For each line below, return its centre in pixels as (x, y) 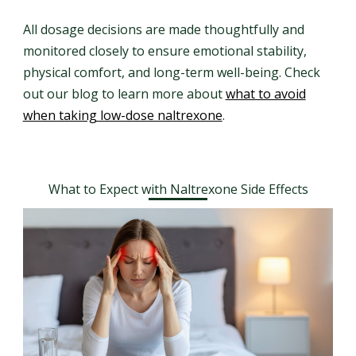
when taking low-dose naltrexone (122, 115)
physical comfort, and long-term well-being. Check (171, 72)
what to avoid (265, 94)
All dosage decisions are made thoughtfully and (163, 29)
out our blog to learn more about (124, 94)
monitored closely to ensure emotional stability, (164, 51)
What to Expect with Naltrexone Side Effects (178, 189)
